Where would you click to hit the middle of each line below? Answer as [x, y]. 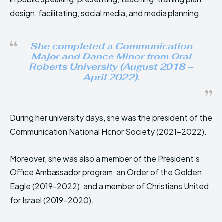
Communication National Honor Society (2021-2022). [108, 131]
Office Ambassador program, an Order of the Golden [106, 172]
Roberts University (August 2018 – [111, 66]
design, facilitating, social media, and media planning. [106, 13]
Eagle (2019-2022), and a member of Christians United [109, 186]
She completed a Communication [111, 46]
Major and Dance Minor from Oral [111, 56]
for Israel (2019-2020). [52, 200]
